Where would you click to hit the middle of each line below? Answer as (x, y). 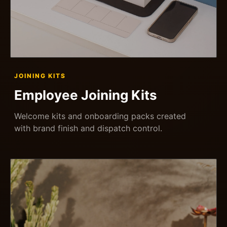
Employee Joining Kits (86, 95)
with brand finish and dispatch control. (88, 128)
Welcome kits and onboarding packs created (100, 116)
